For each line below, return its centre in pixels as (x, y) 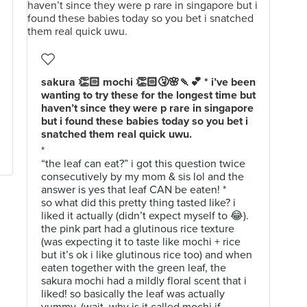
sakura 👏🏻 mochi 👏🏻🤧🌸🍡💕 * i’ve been (148, 82)
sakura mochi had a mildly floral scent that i (144, 281)
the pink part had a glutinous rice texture (138, 229)
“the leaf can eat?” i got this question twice (143, 164)
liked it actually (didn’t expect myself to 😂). (145, 216)
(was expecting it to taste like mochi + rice (141, 242)
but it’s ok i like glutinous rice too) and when (147, 255)
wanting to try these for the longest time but (148, 95)
